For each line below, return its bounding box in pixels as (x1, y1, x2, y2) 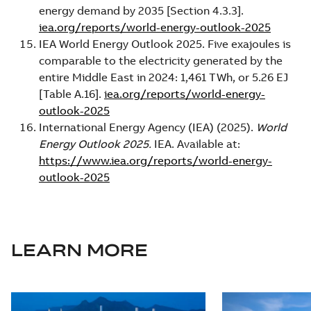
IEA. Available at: (154, 136, 240, 151)
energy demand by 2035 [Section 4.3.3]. (39, 3, 244, 17)
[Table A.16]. (39, 86, 104, 101)
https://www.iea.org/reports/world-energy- (39, 153, 272, 167)
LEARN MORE (11, 239, 148, 260)
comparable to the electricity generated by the (39, 53, 283, 67)
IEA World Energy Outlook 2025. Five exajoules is (39, 36, 291, 51)
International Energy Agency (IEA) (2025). (39, 119, 256, 134)
